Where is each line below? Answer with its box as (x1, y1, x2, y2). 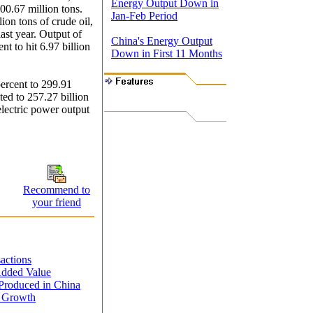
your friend (32, 196, 81, 208)
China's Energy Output (111, 35, 212, 47)
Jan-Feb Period (111, 10, 177, 22)
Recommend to (23, 183, 90, 196)
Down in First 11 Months (111, 48, 222, 59)
